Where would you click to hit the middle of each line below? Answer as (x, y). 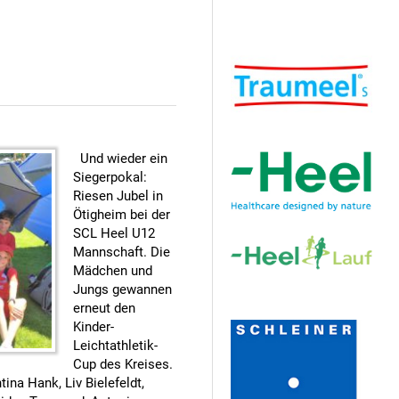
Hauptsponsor (301, 31)
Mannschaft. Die (122, 252)
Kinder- (94, 327)
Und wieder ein (124, 159)
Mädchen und (113, 271)
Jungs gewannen (122, 289)
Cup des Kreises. (123, 364)
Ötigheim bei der (122, 215)
